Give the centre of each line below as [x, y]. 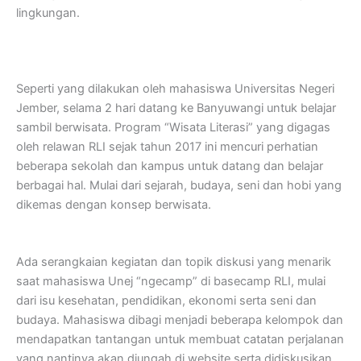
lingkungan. [48, 12]
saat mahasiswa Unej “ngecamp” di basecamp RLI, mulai [171, 281]
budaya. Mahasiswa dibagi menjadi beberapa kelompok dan [180, 320]
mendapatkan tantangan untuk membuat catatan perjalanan [180, 339]
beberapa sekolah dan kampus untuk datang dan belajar [170, 166]
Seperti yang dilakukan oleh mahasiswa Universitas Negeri [175, 89]
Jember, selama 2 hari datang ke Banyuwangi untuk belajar [176, 108]
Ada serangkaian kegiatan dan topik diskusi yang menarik [174, 261]
